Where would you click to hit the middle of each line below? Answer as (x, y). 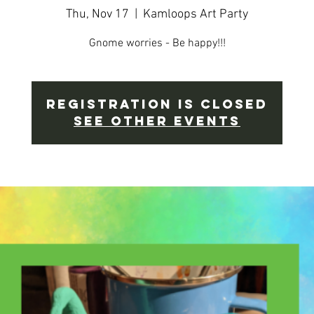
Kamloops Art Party (196, 14)
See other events (157, 121)
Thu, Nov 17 (97, 14)
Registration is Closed (157, 104)
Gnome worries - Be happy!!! (157, 43)
